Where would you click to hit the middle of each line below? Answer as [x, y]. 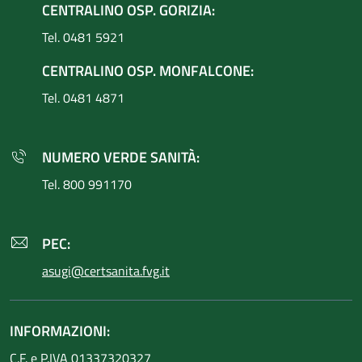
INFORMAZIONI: [60, 331]
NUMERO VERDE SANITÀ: [121, 157]
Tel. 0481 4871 [83, 98]
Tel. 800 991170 [87, 184]
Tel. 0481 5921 [83, 37]
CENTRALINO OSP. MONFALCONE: [148, 71]
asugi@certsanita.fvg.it [106, 271]
